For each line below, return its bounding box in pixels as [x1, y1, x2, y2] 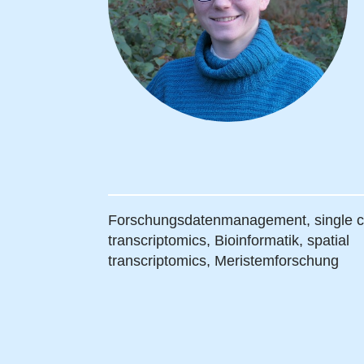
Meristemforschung [214, 253, 339, 270]
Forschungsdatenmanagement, [107, 212, 314, 229]
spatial [306, 232, 349, 249]
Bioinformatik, [214, 232, 307, 249]
